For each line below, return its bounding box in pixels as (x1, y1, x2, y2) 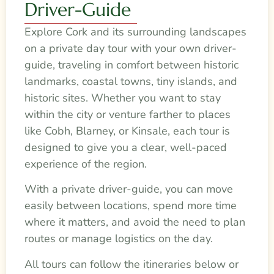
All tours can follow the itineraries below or (24, 256, 239, 272)
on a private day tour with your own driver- (24, 40, 237, 56)
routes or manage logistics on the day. (24, 231, 213, 246)
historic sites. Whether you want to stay (24, 90, 221, 105)
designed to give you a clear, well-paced (24, 139, 227, 155)
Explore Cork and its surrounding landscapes (24, 24, 246, 39)
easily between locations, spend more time (24, 198, 237, 213)
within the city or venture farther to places (24, 106, 231, 122)
